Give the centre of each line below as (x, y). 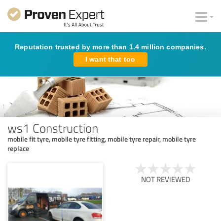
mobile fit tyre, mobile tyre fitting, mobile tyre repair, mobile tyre (102, 139)
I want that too (110, 59)
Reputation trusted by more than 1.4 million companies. (110, 47)
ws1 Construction (53, 128)
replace (18, 148)
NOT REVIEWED (166, 179)
